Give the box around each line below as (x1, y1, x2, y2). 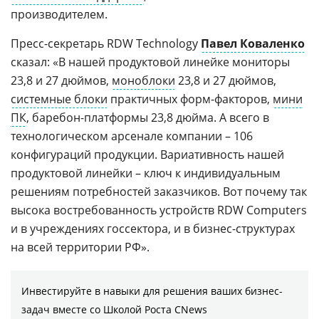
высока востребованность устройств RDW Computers (11, 202, 307, 218)
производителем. (11, 6, 108, 22)
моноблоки (112, 72, 175, 88)
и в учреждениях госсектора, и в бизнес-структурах (11, 220, 295, 236)
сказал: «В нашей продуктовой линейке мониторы (11, 53, 290, 70)
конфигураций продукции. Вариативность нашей (11, 146, 284, 162)
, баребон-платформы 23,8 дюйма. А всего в (26, 109, 269, 125)
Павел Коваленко (201, 35, 305, 51)
